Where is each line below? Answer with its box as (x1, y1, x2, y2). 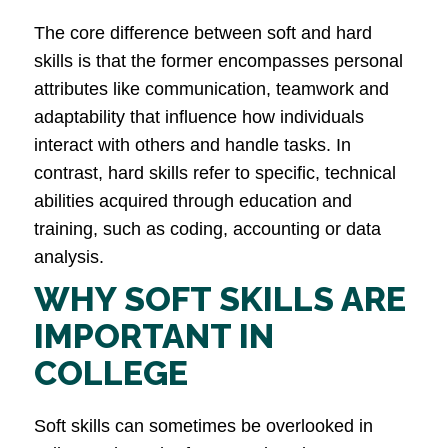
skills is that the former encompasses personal (34, 51, 403, 72)
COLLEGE (34, 353, 188, 394)
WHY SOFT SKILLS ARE (34, 279, 406, 320)
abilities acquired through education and (34, 191, 352, 212)
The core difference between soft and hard (34, 23, 372, 44)
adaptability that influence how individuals (34, 107, 364, 128)
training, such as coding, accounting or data (34, 219, 381, 240)
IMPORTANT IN (34, 316, 274, 357)
